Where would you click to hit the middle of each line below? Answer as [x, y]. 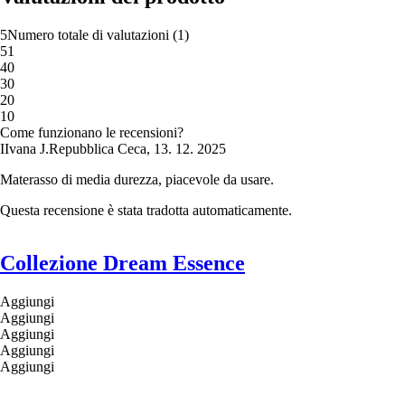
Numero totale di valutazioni [88, 35]
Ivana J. [27, 149]
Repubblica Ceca [98, 149]
